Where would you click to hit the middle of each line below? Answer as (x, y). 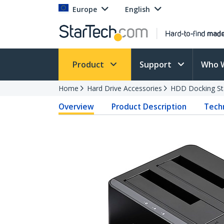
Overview (76, 106)
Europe (85, 9)
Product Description (149, 106)
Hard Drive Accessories (124, 88)
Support (156, 64)
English (137, 9)
